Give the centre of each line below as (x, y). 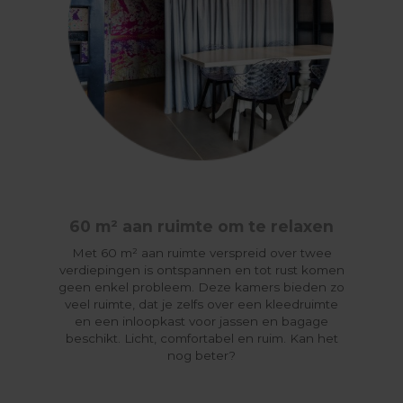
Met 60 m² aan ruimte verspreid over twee (201, 252)
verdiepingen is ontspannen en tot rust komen (201, 269)
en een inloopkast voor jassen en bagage (202, 321)
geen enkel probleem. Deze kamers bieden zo (202, 287)
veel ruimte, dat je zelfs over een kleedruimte (202, 304)
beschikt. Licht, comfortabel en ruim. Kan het (201, 338)
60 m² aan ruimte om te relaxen (202, 226)
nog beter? (202, 355)
